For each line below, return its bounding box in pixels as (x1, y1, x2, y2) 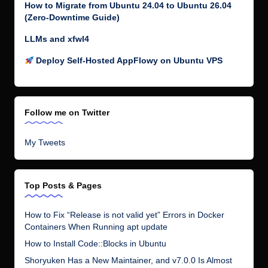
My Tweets (25, 138, 65, 148)
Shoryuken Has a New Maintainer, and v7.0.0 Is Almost (25, 256, 232, 265)
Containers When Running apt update (25, 223, 167, 232)
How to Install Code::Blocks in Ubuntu (25, 239, 166, 248)
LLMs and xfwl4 (25, 34, 89, 44)
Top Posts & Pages (25, 181, 102, 191)
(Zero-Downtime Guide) (25, 13, 120, 22)
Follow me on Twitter (25, 107, 109, 117)
